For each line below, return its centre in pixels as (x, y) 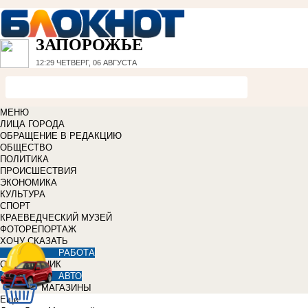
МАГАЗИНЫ (66, 288)
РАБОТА (77, 253)
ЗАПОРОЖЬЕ (89, 45)
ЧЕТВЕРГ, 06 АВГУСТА (96, 63)
